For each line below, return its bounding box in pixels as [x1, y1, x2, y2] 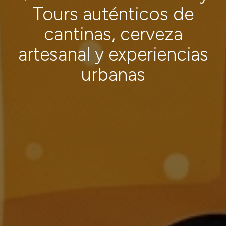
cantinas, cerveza [43, 23, 183, 45]
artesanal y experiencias [18, 43, 208, 66]
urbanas [81, 64, 145, 86]
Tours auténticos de [32, 3, 194, 25]
